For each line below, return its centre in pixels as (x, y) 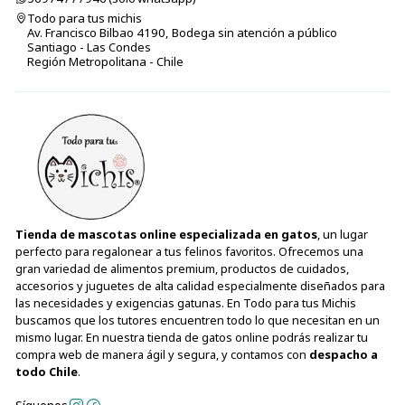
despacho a (343, 355)
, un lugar (342, 235)
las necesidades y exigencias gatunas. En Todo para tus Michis (185, 303)
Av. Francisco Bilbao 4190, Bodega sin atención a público (182, 32)
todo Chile (46, 372)
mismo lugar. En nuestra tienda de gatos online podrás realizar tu (191, 338)
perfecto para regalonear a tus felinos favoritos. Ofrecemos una (189, 252)
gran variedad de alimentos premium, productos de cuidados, (182, 269)
